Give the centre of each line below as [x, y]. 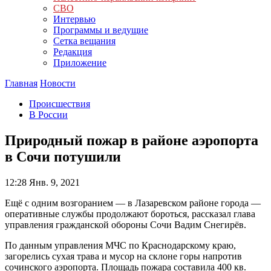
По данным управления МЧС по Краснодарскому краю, [120, 245]
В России [48, 115]
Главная [21, 83]
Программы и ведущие [101, 30]
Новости [58, 83]
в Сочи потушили [63, 156]
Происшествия [60, 104]
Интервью [74, 19]
